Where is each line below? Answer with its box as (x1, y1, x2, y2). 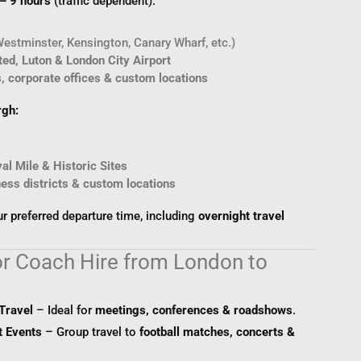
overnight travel (198, 209, 285, 224)
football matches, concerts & (139, 325, 296, 340)
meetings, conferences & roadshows (95, 303, 293, 318)
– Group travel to (42, 325, 140, 340)
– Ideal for (33, 303, 96, 318)
